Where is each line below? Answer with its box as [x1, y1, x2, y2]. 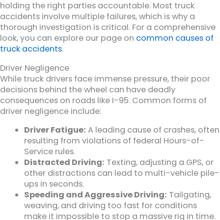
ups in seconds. [24, 178, 84, 190]
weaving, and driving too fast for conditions [24, 200, 197, 212]
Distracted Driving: [24, 157, 105, 168]
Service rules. [24, 146, 76, 158]
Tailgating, [167, 189, 212, 201]
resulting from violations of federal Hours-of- [24, 135, 205, 147]
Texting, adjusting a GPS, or [105, 157, 214, 168]
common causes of [136, 32, 214, 44]
